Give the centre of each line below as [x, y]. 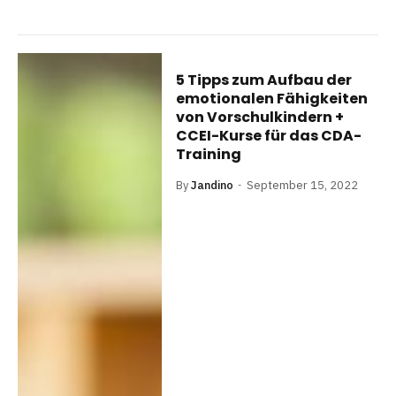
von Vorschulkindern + [260, 117]
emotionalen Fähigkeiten [272, 98]
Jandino [213, 185]
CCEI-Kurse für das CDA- [269, 135]
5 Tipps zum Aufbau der [264, 80]
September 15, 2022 [303, 185]
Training [209, 154]
